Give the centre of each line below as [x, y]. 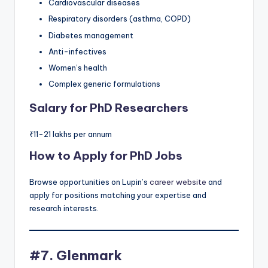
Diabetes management [91, 35]
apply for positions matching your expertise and [118, 195]
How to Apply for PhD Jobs [106, 155]
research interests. [64, 208]
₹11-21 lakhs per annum [71, 134]
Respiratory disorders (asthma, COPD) [120, 19]
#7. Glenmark [76, 256]
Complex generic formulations [104, 83]
